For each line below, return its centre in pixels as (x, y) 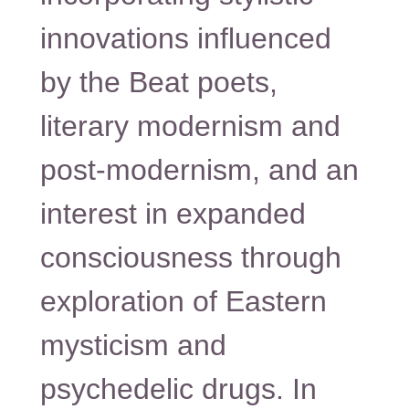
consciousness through (190, 258)
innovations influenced (185, 39)
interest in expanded (173, 214)
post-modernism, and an (199, 170)
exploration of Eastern (183, 302)
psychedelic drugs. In (178, 389)
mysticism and (133, 346)
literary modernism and (190, 126)
